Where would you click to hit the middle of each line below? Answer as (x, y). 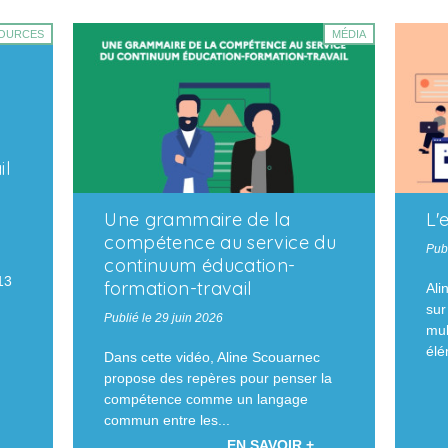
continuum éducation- (200, 265)
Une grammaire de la (197, 219)
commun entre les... (167, 419)
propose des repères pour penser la (218, 377)
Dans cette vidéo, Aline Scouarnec (212, 356)
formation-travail (178, 288)
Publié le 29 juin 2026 (164, 317)
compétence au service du (220, 242)
